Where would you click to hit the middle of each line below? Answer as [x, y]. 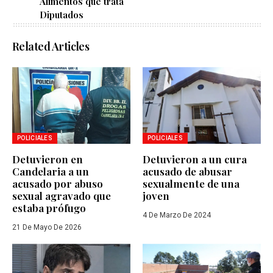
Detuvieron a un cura [195, 159]
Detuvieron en [48, 159]
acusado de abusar [187, 172]
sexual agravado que [62, 196]
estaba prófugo [49, 208]
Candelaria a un [51, 172]
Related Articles [51, 47]
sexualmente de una [191, 184]
